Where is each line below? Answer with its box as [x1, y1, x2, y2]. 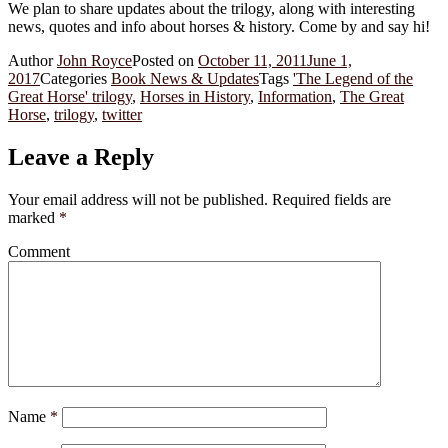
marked [8, 208, 59, 226]
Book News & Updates [111, 69, 259, 87]
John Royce [57, 51, 132, 69]
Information [258, 87, 332, 105]
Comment [8, 242, 70, 260]
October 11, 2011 [198, 51, 307, 69]
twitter [102, 105, 142, 123]
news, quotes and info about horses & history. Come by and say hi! [8, 17, 430, 35]
